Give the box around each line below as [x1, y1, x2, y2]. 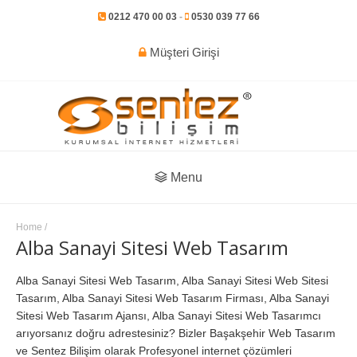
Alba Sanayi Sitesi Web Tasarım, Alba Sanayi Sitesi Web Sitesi [16, 274, 328, 288]
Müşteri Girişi [146, 45, 219, 59]
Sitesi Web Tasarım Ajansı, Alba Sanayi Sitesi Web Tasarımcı [16, 309, 321, 323]
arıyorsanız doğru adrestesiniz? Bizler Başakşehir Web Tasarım [16, 327, 335, 340]
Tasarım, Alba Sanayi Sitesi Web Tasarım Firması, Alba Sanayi [16, 292, 329, 305]
